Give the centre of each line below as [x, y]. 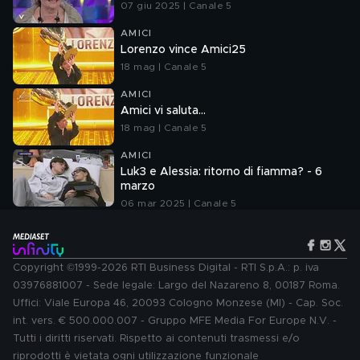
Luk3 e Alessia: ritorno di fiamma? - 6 [221, 172]
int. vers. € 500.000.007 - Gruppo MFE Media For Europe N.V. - [175, 321]
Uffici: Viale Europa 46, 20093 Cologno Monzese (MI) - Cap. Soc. [178, 303]
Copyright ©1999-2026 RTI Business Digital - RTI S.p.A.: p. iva [166, 268]
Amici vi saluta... [163, 111]
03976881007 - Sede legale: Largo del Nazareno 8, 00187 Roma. [176, 286]
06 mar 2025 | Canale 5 [179, 203]
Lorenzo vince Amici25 [183, 50]
